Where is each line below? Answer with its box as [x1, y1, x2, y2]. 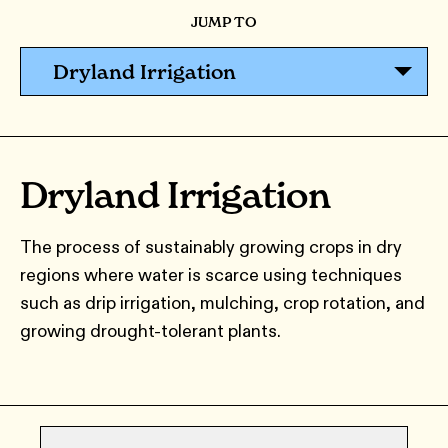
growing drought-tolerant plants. [20, 320, 281, 342]
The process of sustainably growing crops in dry [20, 236, 402, 258]
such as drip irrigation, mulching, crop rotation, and [20, 292, 425, 314]
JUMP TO [190, 13, 258, 31]
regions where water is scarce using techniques [20, 264, 402, 286]
